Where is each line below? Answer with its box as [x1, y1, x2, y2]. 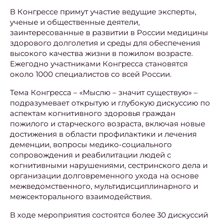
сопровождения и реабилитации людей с [10, 150, 171, 160]
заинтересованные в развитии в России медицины [10, 28, 208, 38]
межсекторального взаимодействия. [10, 192, 154, 202]
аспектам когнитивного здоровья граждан [10, 109, 175, 118]
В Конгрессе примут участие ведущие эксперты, [10, 7, 196, 17]
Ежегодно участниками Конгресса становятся [10, 59, 188, 69]
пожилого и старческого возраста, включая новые [10, 119, 205, 129]
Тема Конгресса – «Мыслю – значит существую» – [10, 88, 198, 98]
